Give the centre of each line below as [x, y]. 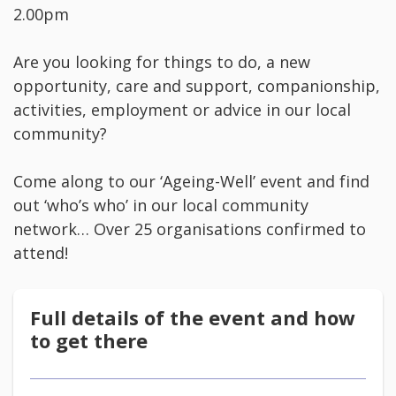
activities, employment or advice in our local [182, 110]
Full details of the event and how [193, 318]
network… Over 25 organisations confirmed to [190, 229]
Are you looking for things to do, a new [162, 62]
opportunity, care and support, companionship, [197, 86]
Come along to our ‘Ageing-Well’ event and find [191, 182]
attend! [41, 253]
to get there [89, 341]
